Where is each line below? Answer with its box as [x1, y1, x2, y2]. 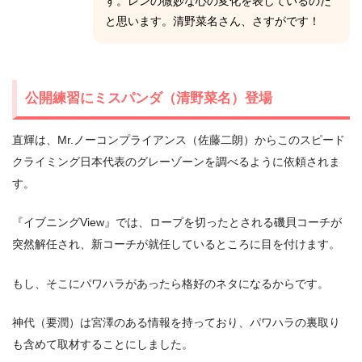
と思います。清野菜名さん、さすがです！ [105, 15, 320, 27]
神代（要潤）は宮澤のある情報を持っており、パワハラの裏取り [12, 316, 340, 330]
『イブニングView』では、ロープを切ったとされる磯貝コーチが [12, 216, 342, 229]
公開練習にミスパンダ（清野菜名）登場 [25, 89, 272, 106]
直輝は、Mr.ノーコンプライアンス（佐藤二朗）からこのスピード [12, 133, 345, 146]
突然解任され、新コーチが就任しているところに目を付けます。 [12, 238, 340, 251]
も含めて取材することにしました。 [12, 338, 193, 351]
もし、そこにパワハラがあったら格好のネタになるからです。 [12, 276, 329, 290]
